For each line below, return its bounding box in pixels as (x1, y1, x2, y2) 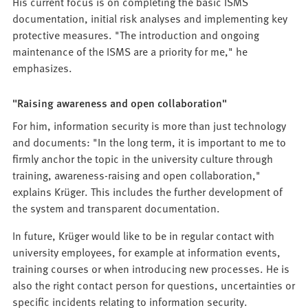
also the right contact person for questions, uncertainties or (12, 276, 296, 292)
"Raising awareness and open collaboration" (12, 94, 228, 111)
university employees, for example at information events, (12, 243, 281, 259)
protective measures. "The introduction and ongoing (12, 26, 260, 42)
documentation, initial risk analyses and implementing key (12, 10, 288, 25)
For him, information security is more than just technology (12, 117, 287, 133)
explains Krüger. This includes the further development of (12, 183, 283, 199)
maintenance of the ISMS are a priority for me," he (12, 43, 248, 58)
